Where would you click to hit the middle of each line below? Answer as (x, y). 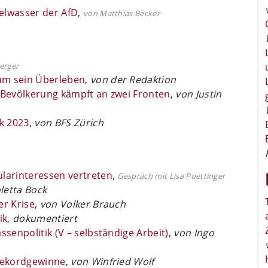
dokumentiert (45, 218)
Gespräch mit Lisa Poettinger (171, 176)
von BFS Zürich (68, 122)
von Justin (199, 94)
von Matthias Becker (121, 13)
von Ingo (194, 232)
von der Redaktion (133, 79)
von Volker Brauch (83, 204)
